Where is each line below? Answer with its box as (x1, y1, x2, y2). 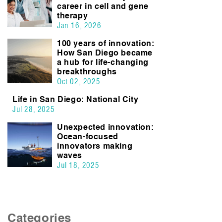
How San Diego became (57, 48, 153, 58)
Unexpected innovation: (57, 122, 154, 132)
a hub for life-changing (57, 57, 149, 67)
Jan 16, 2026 (57, 21, 102, 31)
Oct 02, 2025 (57, 77, 101, 87)
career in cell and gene (57, 1, 149, 11)
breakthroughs (57, 67, 117, 77)
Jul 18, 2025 (57, 161, 100, 170)
